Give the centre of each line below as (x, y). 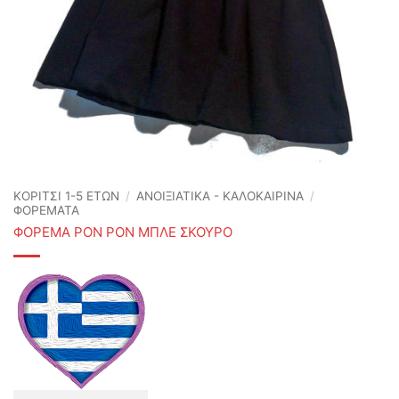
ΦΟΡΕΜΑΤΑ (46, 210)
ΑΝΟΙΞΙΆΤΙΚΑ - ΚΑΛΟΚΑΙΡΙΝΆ (220, 196)
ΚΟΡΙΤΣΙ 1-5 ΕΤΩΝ (66, 196)
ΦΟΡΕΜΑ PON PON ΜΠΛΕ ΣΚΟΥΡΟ (123, 232)
